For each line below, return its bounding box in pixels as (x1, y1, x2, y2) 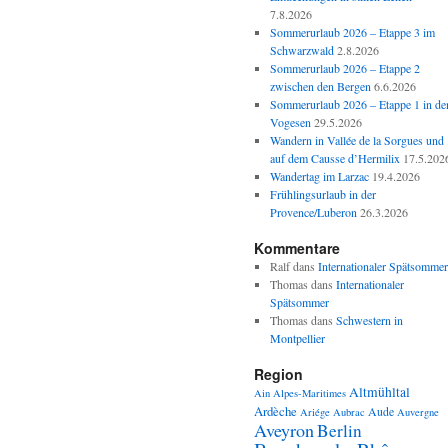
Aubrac (333, 405, 365, 419)
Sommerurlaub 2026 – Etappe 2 (269, 60, 420, 76)
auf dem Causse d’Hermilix (269, 150, 400, 166)
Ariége (300, 405, 330, 419)
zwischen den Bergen (269, 78, 371, 94)
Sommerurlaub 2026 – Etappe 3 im (269, 24, 435, 40)
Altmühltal (349, 383, 410, 401)
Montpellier (269, 330, 325, 346)
